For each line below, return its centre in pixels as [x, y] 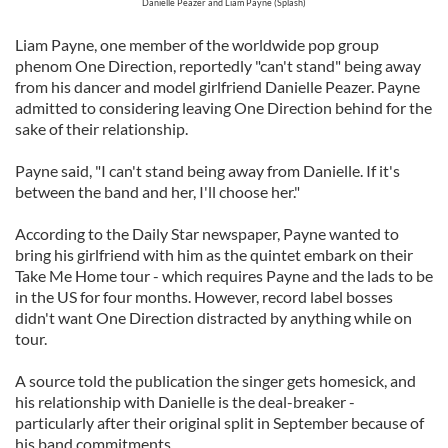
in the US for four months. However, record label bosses [204, 296]
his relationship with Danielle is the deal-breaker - [185, 401]
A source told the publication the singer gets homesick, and [215, 380]
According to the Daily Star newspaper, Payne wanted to [207, 233]
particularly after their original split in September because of [219, 422]
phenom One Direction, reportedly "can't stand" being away [218, 65]
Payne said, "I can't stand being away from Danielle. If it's [207, 170]
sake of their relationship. [101, 128]
